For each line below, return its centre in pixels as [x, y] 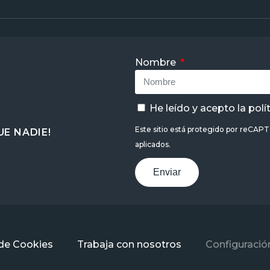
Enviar [167, 172]
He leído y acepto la [199, 108]
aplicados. [152, 144]
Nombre [156, 62]
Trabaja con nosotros [129, 244]
